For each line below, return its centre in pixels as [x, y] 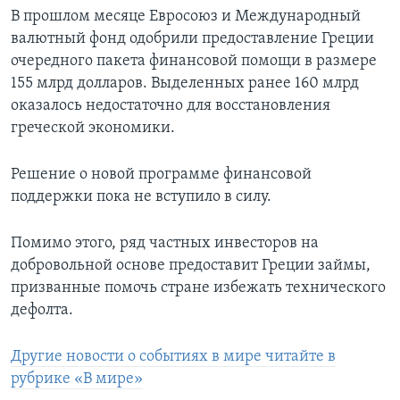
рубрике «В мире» [77, 379]
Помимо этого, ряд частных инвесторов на [165, 244]
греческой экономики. [93, 129]
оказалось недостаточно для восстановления [171, 106]
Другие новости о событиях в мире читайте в [173, 357]
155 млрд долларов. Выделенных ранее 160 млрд [185, 84]
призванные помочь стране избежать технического [198, 288]
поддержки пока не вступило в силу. [141, 197]
